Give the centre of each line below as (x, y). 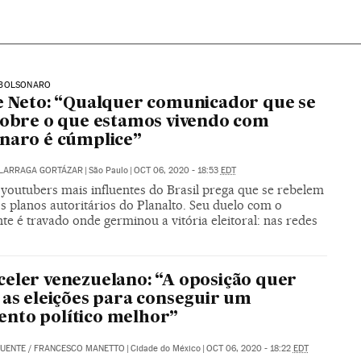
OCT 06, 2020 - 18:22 (249, 348)
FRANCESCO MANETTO (79, 348)
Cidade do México (165, 348)
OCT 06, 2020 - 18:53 (177, 170)
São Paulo (108, 170)
